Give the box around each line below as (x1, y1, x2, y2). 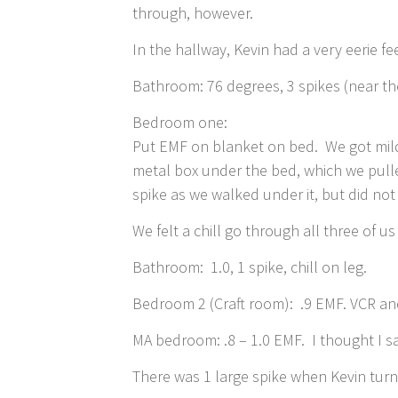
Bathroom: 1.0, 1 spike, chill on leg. (132, 257, 368, 278)
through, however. (132, 3, 254, 24)
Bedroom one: (132, 112, 228, 133)
